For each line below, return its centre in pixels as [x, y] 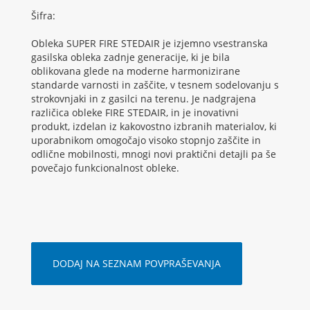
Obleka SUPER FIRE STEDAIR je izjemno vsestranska [149, 44]
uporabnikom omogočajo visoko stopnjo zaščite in [146, 140]
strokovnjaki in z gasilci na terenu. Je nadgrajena [144, 99]
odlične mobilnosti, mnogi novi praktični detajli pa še [154, 154]
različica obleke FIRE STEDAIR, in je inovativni [135, 113]
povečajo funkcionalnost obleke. [105, 168]
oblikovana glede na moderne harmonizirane [136, 71]
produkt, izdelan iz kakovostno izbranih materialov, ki [154, 127]
